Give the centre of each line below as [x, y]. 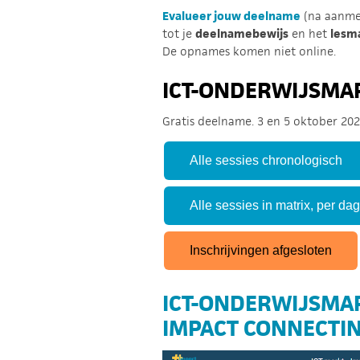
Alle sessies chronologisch [266, 160]
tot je [179, 33]
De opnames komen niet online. [249, 51]
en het [309, 33]
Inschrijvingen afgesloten [261, 250]
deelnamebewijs [242, 33]
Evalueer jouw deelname [231, 16]
